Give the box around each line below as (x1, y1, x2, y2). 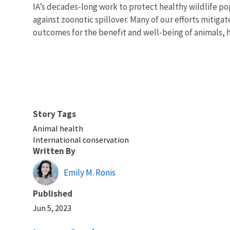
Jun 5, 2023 (33, 203, 71, 214)
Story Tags (33, 108, 76, 120)
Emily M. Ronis (64, 167, 116, 179)
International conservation (33, 135, 129, 145)
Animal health (33, 123, 83, 134)
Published (33, 188, 72, 200)
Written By (33, 145, 75, 157)
